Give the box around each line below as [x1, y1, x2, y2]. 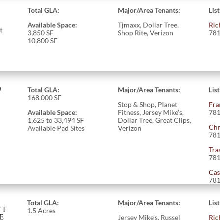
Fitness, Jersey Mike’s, [118, 108, 184, 116]
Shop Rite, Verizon [118, 28, 174, 37]
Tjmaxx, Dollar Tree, [118, 20, 179, 29]
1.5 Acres [27, 206, 55, 215]
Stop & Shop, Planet [118, 100, 178, 109]
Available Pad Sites [27, 123, 84, 132]
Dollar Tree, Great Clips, [118, 115, 192, 124]
